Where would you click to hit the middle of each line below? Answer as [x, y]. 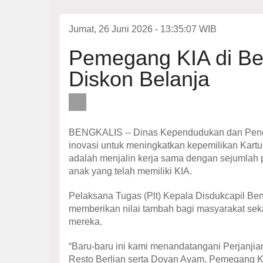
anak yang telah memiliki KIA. [130, 171]
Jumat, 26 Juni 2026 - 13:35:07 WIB [143, 29]
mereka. [85, 222]
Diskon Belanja [139, 79]
